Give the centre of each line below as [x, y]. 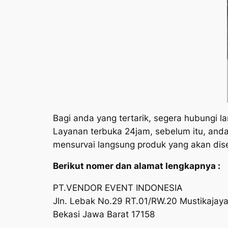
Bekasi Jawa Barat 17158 [104, 215]
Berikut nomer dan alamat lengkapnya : [137, 166]
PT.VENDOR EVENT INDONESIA [118, 188]
